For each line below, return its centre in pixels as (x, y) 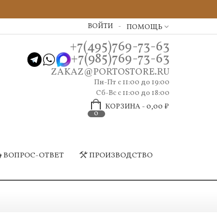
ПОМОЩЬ (144, 27)
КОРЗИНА (123, 107)
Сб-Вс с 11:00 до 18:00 (132, 93)
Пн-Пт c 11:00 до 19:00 (132, 83)
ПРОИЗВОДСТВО (121, 155)
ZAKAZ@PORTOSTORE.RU (110, 72)
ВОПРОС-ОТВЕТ (34, 155)
